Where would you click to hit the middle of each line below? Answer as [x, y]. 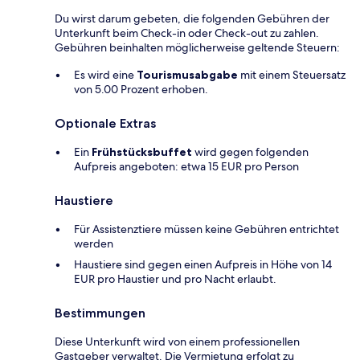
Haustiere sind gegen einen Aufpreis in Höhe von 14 [203, 265]
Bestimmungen [100, 313]
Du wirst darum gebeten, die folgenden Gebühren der [192, 19]
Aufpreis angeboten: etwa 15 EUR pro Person [186, 167]
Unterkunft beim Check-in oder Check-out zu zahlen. [187, 33]
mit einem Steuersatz [292, 75]
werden [94, 244]
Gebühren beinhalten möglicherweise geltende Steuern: [197, 48]
